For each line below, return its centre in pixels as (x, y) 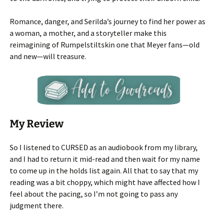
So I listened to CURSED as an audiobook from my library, (104, 147)
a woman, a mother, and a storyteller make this (88, 33)
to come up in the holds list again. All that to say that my (104, 170)
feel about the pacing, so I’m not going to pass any (94, 194)
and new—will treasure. (48, 56)
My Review (37, 124)
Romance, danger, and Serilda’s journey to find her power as (108, 21)
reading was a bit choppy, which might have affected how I (105, 182)
